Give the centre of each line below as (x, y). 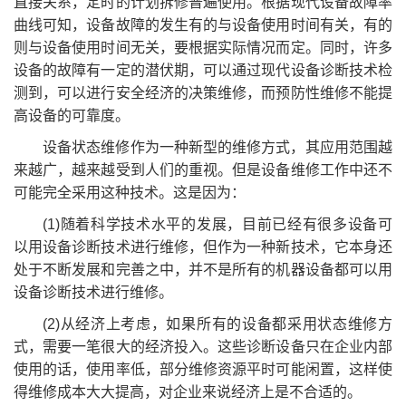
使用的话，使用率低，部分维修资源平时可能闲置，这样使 (203, 369)
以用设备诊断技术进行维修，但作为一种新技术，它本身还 (203, 246)
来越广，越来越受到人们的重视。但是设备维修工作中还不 (203, 169)
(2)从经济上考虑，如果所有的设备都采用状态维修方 (217, 324)
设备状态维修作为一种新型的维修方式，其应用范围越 (217, 147)
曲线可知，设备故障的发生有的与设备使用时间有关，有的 (203, 24)
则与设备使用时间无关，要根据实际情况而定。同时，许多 (203, 47)
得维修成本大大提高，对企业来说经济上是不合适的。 (188, 391)
